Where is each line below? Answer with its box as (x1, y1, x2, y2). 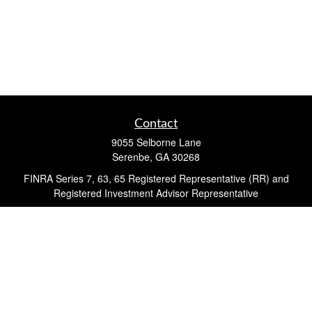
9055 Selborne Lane (111, 135, 201, 149)
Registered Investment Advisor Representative (54, 186, 258, 200)
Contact (134, 118, 178, 130)
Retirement (132, 277, 180, 292)
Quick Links (124, 260, 188, 273)
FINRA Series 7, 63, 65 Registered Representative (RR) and (23, 171, 289, 185)
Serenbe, (112, 150, 153, 164)
